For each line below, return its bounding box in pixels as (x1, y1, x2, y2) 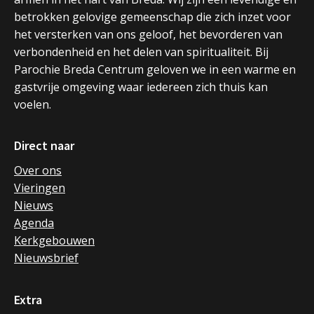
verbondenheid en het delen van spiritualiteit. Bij (14, 43, 268, 60)
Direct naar (14, 137, 74, 154)
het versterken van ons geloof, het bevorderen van (14, 26, 282, 42)
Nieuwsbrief (14, 250, 78, 266)
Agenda (14, 215, 54, 231)
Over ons (14, 163, 62, 179)
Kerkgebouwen (14, 233, 95, 249)
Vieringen (14, 180, 65, 196)
